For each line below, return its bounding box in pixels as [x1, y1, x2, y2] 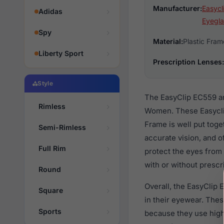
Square [38, 186, 63, 194]
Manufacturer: [153, 4, 202, 12]
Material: [153, 37, 183, 45]
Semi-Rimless [38, 123, 86, 131]
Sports [38, 207, 61, 215]
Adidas [38, 7, 62, 15]
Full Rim [38, 144, 66, 152]
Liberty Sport [38, 49, 83, 57]
